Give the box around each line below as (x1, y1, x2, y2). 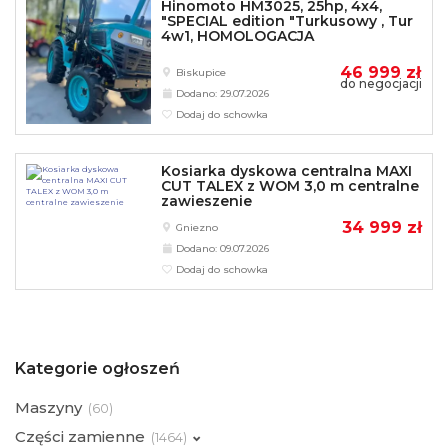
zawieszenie (161, 192, 253, 211)
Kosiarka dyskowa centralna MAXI (161, 162, 413, 181)
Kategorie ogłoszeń (15, 359, 180, 379)
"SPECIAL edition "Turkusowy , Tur (161, 11, 414, 30)
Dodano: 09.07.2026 (173, 242, 270, 256)
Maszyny (15, 398, 82, 418)
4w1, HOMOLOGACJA (161, 26, 315, 45)
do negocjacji (339, 76, 422, 92)
